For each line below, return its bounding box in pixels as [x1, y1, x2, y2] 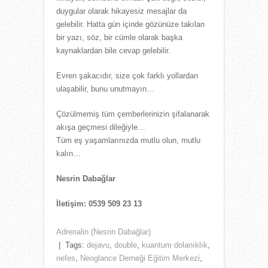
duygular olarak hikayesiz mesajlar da [56, 7, 187, 16]
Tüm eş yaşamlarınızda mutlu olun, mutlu [56, 136, 200, 145]
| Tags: [56, 240, 87, 250]
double [114, 240, 137, 250]
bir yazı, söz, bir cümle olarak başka [56, 33, 182, 42]
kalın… [56, 149, 81, 159]
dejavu [87, 240, 109, 250]
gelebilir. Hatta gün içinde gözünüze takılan [56, 20, 205, 29]
